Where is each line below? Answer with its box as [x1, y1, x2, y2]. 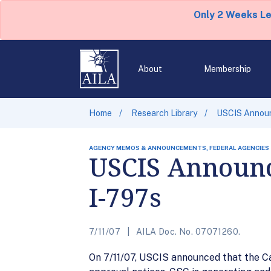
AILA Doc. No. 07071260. [134, 227, 241, 237]
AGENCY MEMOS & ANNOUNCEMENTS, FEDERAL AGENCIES [89, 144, 269, 151]
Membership [203, 64, 251, 74]
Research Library [131, 108, 197, 118]
